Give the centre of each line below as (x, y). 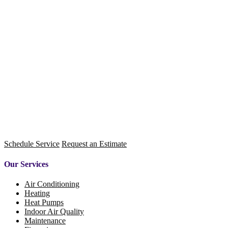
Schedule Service (32, 144)
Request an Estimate (94, 144)
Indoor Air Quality (54, 211)
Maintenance (45, 220)
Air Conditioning (52, 184)
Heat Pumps (44, 202)
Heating (37, 193)
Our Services (26, 164)
